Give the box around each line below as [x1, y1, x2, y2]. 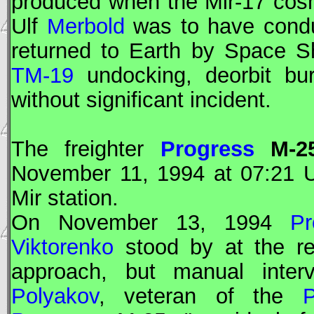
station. [41, 186, 118, 210]
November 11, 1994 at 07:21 [11, 161, 304, 186]
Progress [160, 137, 254, 161]
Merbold [46, 14, 125, 39]
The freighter [11, 137, 161, 161]
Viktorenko [11, 235, 114, 259]
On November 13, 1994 [11, 210, 290, 235]
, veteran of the [99, 284, 303, 308]
